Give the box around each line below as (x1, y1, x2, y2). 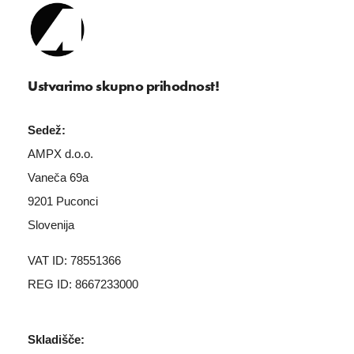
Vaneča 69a (28, 170, 88, 184)
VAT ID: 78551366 (28, 253, 121, 267)
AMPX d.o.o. (28, 146, 93, 160)
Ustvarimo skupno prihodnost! (28, 76, 219, 95)
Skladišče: (28, 332, 85, 346)
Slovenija (28, 217, 74, 232)
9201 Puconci (28, 194, 98, 208)
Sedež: (28, 122, 66, 137)
